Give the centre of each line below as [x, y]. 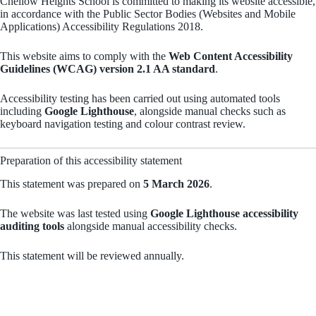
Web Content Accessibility [231, 56]
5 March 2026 [176, 183]
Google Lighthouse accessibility [224, 213]
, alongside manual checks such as [210, 111]
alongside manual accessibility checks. [151, 226]
